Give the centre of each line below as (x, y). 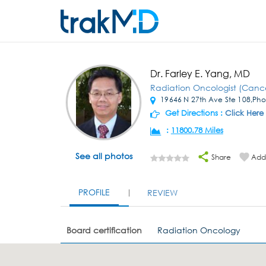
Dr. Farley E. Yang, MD (200, 73)
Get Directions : (194, 113)
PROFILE (94, 192)
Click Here (244, 113)
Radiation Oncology (199, 230)
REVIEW (162, 193)
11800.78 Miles (197, 130)
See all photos (104, 156)
